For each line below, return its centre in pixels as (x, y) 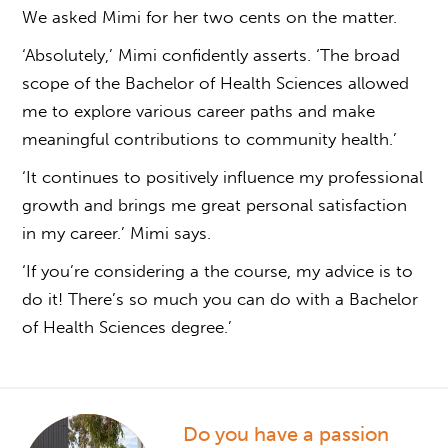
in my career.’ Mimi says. (122, 232)
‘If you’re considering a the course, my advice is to (218, 270)
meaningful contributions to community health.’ (212, 138)
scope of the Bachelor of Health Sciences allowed (216, 82)
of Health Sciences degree (123, 326)
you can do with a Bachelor (311, 298)
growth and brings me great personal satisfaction (215, 204)
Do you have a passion (286, 433)
